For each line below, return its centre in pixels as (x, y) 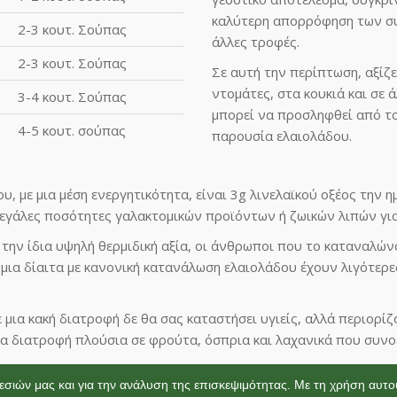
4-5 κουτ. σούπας (72, 130)
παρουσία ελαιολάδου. (282, 135)
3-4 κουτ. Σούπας (72, 96)
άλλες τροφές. (256, 41)
